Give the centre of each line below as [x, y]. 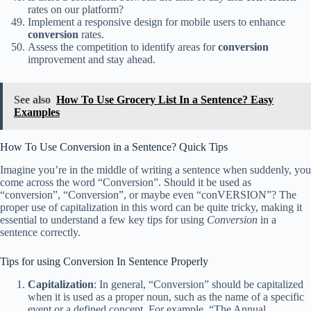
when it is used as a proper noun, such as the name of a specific [166, 297]
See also [32, 100]
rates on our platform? [76, 10]
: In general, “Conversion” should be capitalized [199, 285]
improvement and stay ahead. [92, 60]
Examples [37, 112]
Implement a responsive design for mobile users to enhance [157, 22]
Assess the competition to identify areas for [123, 47]
